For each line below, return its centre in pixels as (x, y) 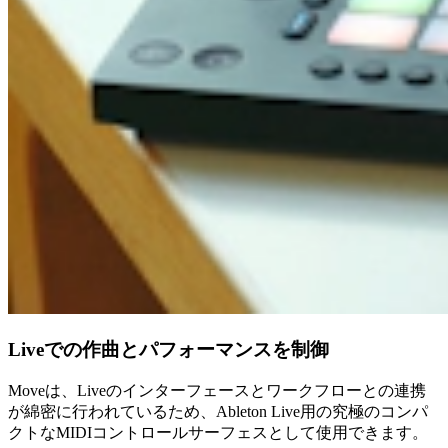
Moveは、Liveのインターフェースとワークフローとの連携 (217, 391)
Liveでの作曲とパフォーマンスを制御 (168, 349)
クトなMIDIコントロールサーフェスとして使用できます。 (218, 433)
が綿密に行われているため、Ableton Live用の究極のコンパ (218, 412)
